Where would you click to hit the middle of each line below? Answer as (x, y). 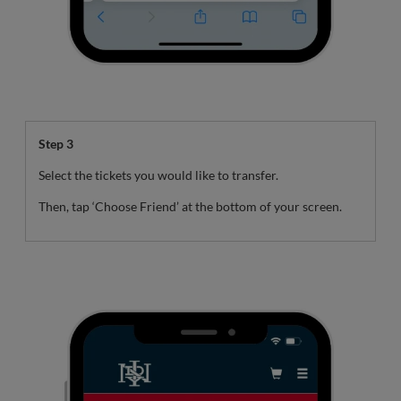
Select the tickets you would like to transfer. (158, 175)
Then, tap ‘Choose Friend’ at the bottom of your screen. (190, 206)
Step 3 (56, 143)
